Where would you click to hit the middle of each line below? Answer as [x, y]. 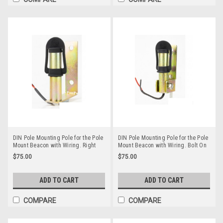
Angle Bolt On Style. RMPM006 [51, 153]
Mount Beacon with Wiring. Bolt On [162, 146]
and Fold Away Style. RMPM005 [157, 153]
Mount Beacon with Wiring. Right [54, 146]
